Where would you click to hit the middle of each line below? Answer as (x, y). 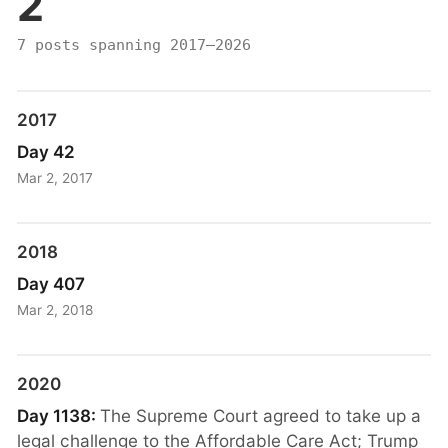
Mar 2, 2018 (55, 310)
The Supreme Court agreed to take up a (261, 415)
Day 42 (46, 151)
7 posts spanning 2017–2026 (134, 44)
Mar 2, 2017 (55, 178)
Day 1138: (59, 415)
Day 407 (51, 283)
